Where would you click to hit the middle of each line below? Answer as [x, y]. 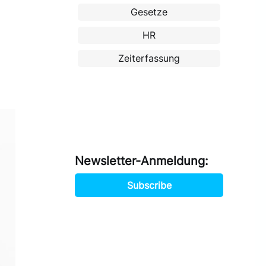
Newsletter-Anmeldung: [142, 161]
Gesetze [149, 12]
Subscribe [149, 186]
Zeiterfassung [149, 58]
